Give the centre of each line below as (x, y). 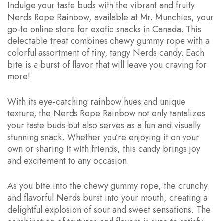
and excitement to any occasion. (68, 161)
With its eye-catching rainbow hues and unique (96, 101)
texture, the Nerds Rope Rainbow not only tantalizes (106, 113)
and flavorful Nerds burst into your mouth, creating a (108, 198)
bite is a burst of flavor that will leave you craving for (107, 64)
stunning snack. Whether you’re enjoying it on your (103, 137)
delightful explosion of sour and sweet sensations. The (109, 209)
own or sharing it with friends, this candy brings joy (104, 149)
